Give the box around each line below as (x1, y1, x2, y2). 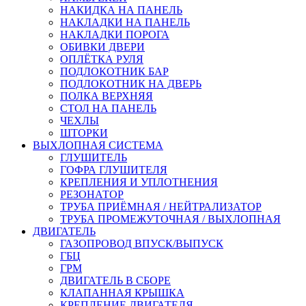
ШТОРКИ (60, 126, 108, 139)
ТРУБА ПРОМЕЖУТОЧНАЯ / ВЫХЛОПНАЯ (60, 212, 281, 225)
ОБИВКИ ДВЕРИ (60, 40, 145, 53)
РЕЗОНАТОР (60, 188, 124, 200)
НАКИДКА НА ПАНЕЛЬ (60, 3, 182, 16)
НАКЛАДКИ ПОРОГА (60, 28, 169, 40)
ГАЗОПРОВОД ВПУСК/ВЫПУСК (60, 237, 223, 249)
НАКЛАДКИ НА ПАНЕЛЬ (60, 16, 190, 28)
